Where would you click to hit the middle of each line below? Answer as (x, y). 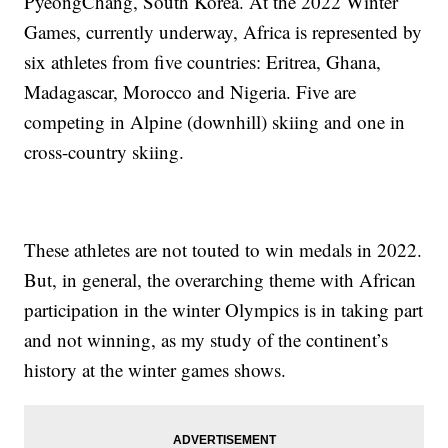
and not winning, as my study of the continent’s (206, 340)
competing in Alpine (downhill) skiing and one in (215, 122)
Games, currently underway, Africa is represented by (223, 32)
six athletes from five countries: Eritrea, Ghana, (203, 62)
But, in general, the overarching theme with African (220, 280)
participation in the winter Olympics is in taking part (224, 310)
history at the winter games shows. (155, 370)
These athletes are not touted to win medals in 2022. (223, 250)
